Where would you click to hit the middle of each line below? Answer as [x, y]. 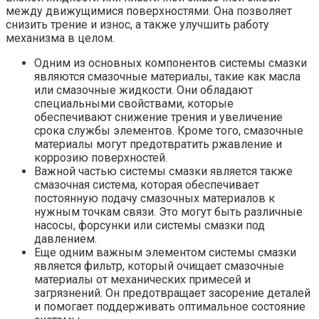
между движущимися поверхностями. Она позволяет [149, 11]
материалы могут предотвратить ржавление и [158, 145]
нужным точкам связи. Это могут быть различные [168, 212]
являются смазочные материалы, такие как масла [167, 77]
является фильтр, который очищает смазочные [159, 266]
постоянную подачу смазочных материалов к [155, 199]
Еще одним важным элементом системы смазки [165, 253]
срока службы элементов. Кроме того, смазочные [169, 131]
